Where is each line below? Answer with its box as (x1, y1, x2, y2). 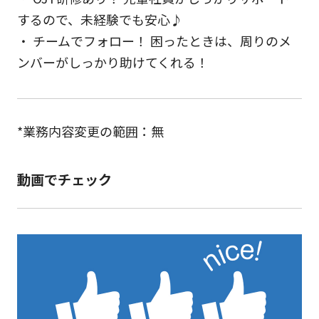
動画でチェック (16, 169, 112, 189)
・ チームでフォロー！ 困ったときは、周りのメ (16, 31, 291, 50)
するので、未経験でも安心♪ (16, 9, 183, 28)
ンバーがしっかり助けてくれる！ (16, 52, 209, 71)
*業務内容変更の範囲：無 (16, 121, 164, 140)
